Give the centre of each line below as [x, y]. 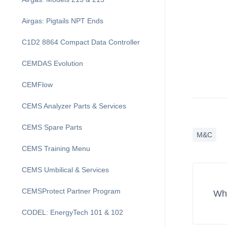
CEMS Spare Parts [52, 127]
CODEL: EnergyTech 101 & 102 [72, 212]
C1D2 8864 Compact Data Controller [81, 42]
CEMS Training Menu [56, 148]
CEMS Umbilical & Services [65, 170]
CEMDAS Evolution [52, 63]
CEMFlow [37, 85]
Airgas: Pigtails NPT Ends [63, 21]
